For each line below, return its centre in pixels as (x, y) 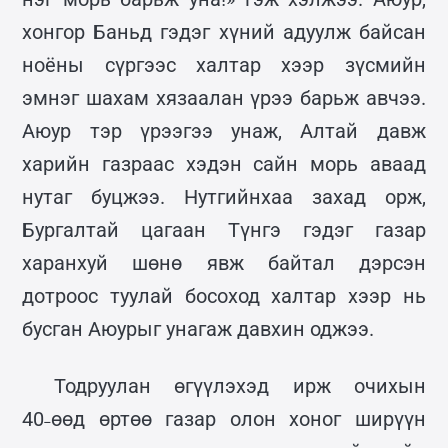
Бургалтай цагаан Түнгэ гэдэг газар (224, 229)
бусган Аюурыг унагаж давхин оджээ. (198, 328)
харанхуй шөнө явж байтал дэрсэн (224, 262)
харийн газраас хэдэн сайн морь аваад (224, 163)
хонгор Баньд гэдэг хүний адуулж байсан (224, 31)
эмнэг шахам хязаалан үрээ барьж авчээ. (224, 97)
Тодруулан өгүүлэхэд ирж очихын (240, 385)
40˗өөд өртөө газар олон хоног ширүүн (224, 418)
